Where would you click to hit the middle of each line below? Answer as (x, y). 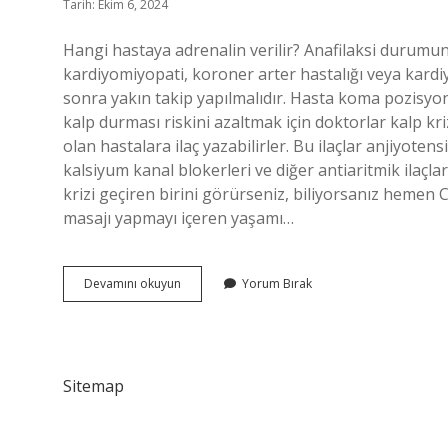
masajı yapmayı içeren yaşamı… (178, 218)
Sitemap (93, 386)
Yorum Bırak (277, 283)
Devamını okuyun (132, 283)
